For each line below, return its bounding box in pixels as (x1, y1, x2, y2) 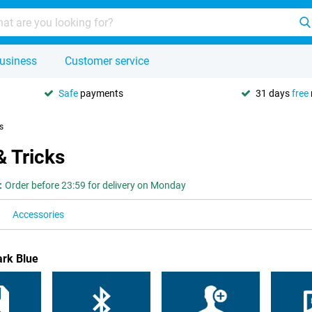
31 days (256, 87, 292, 99)
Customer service (65, 54, 149, 68)
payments (78, 87, 123, 99)
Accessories (13, 209, 64, 220)
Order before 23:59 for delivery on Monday (5, 180, 186, 191)
